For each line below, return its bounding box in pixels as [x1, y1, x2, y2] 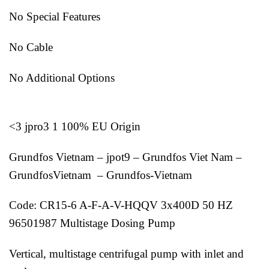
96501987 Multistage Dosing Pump [9, 217, 181, 230]
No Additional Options [9, 71, 115, 84]
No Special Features [9, 10, 100, 23]
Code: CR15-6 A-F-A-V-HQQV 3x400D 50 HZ [9, 199, 233, 212]
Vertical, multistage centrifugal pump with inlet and [9, 247, 244, 261]
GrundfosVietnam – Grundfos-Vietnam [9, 168, 192, 181]
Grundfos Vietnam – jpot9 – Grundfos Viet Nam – [9, 150, 242, 163]
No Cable [9, 41, 53, 54]
